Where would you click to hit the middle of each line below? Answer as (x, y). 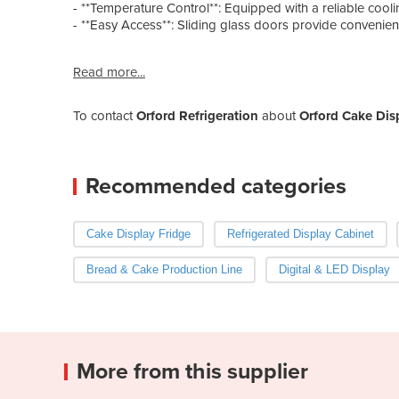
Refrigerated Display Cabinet (300, 233)
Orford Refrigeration (197, 115)
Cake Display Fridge (138, 233)
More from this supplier (192, 371)
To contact (105, 115)
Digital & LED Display (334, 269)
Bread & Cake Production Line (164, 269)
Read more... (109, 72)
